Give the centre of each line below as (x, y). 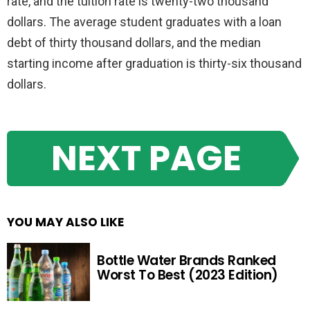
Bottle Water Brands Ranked (186, 261)
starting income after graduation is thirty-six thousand (154, 64)
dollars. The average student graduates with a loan (144, 22)
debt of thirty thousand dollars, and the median (134, 43)
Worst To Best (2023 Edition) (188, 275)
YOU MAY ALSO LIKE (65, 222)
